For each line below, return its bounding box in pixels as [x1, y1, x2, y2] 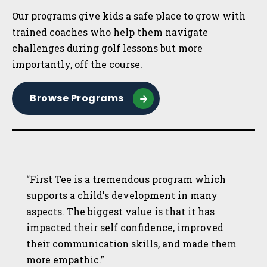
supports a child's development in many [26, 189, 218, 202]
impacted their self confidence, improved [26, 221, 223, 234]
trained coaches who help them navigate [12, 26, 208, 39]
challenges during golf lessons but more [12, 42, 203, 55]
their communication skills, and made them [26, 237, 237, 250]
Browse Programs [30, 91, 124, 105]
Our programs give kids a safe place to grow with [12, 10, 246, 23]
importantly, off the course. [12, 58, 145, 71]
